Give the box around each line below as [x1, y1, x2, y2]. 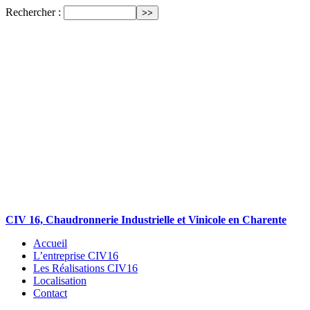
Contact [33, 287, 67, 299]
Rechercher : [6, 6, 61, 18]
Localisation [33, 275, 86, 286]
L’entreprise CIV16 [33, 250, 118, 262]
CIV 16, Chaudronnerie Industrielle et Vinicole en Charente [6, 214, 286, 226]
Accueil [33, 237, 67, 249]
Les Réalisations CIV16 [33, 262, 138, 274]
